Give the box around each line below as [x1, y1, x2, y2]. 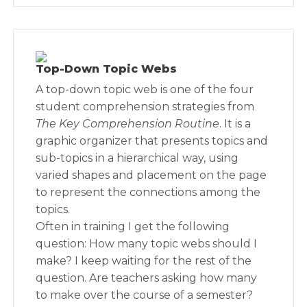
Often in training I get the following [36, 220, 230, 233]
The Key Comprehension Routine [36, 117, 220, 130]
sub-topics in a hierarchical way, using [36, 151, 239, 164]
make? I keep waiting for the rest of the [36, 254, 252, 267]
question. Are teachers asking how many [36, 271, 258, 284]
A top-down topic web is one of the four [36, 83, 254, 96]
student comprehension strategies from [36, 100, 255, 113]
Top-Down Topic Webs [36, 62, 177, 75]
